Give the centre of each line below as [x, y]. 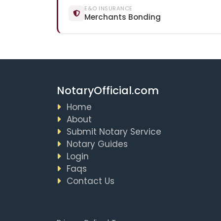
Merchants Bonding [123, 17]
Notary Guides [97, 144]
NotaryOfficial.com [108, 91]
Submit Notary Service [114, 131]
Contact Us [90, 181]
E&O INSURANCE [109, 9]
